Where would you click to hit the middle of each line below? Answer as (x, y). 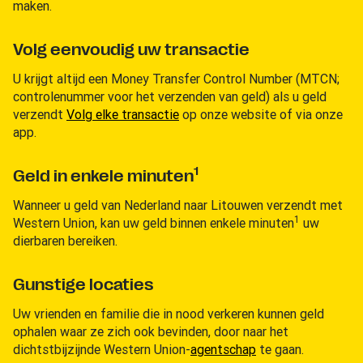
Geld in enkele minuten (103, 176)
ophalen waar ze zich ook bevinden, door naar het (151, 331)
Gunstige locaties (83, 284)
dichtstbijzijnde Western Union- (102, 349)
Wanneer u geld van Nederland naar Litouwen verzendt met (178, 205)
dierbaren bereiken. (65, 240)
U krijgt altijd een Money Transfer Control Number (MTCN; (176, 78)
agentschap (223, 349)
